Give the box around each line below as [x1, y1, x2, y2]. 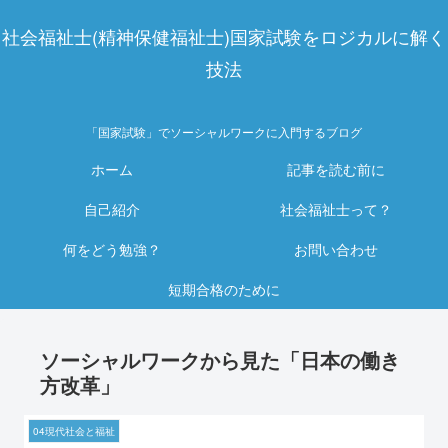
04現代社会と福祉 [33, 424, 115, 439]
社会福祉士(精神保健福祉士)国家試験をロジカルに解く [2, 23, 446, 49]
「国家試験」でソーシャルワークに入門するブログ [86, 123, 362, 141]
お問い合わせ [294, 239, 378, 260]
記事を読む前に [287, 159, 385, 180]
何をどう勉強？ [63, 239, 161, 260]
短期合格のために [168, 279, 280, 300]
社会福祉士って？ [280, 199, 392, 220]
